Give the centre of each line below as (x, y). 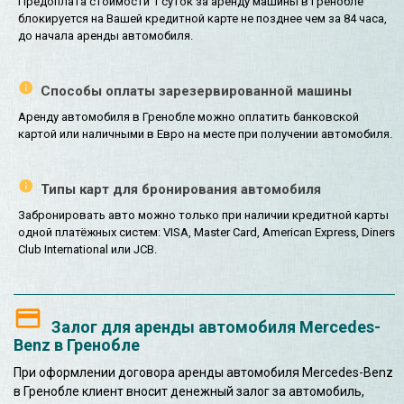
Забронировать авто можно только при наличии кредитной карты (203, 216)
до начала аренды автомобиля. (106, 35)
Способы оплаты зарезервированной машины (196, 92)
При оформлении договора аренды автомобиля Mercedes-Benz (203, 373)
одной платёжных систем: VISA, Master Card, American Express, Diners (207, 233)
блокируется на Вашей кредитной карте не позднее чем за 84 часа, (202, 18)
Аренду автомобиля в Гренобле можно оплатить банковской (188, 117)
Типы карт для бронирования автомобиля (181, 190)
